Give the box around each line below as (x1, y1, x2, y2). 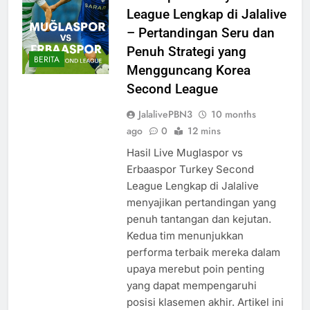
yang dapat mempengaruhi (126, 279, 257, 293)
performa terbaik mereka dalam (126, 246, 280, 259)
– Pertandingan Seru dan (126, 25, 275, 42)
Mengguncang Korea (126, 62, 250, 79)
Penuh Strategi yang (126, 44, 246, 60)
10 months (210, 107, 256, 122)
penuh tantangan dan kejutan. (126, 212, 271, 226)
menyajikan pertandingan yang (126, 196, 276, 210)
